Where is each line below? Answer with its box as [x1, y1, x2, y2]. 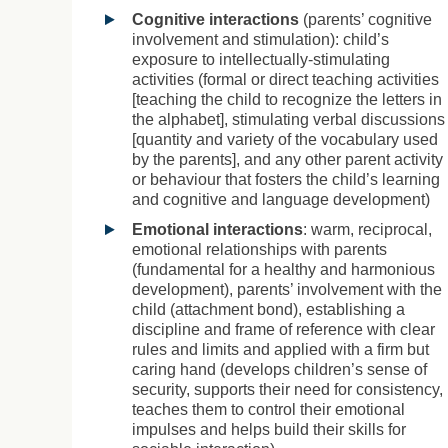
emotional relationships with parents [132, 240, 387, 258]
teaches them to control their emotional [132, 400, 405, 418]
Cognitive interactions [132, 10, 299, 28]
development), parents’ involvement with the [132, 280, 442, 298]
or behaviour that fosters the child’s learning [132, 170, 440, 188]
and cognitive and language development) [132, 190, 430, 208]
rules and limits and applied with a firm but [132, 340, 429, 358]
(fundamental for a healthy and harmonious [132, 260, 435, 278]
